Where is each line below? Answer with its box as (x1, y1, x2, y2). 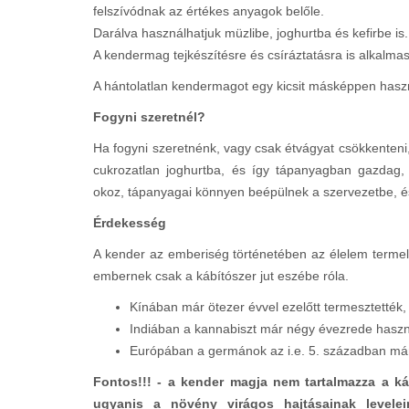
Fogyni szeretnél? (93, 110, 205, 125)
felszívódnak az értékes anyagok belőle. (93, 4, 324, 19)
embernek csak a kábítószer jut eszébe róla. (93, 268, 349, 284)
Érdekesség (93, 215, 166, 231)
